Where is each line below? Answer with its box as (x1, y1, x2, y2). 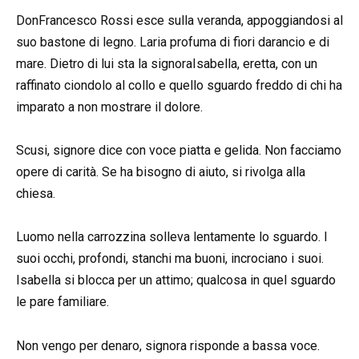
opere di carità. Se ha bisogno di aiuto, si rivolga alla (16, 164, 305, 180)
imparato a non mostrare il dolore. (16, 99, 203, 115)
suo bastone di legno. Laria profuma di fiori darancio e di (16, 34, 329, 50)
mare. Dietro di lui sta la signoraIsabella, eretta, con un (16, 55, 317, 71)
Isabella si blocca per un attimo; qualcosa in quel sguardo (16, 272, 336, 288)
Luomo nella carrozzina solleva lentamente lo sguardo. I (16, 229, 328, 245)
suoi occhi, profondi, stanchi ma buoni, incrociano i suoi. (16, 251, 324, 267)
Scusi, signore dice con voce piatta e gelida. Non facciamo (16, 143, 341, 159)
